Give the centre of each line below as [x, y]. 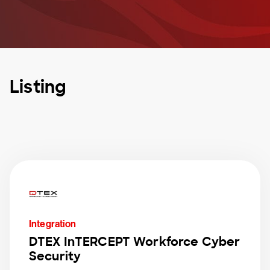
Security [55, 256]
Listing [38, 87]
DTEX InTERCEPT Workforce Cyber [135, 242]
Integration [53, 224]
